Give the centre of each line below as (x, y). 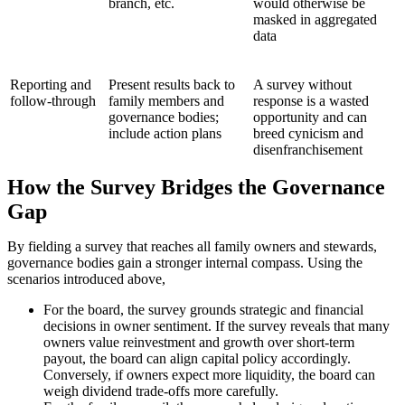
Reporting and (51, 85)
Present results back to (172, 85)
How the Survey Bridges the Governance (196, 188)
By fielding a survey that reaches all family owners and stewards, (192, 247)
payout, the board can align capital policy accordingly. (197, 359)
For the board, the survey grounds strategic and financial (203, 310)
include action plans (165, 134)
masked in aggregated (315, 20)
